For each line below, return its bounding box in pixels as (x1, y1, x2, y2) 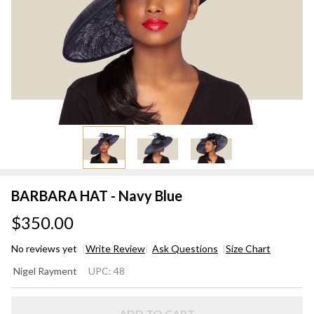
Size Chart (226, 242, 271, 254)
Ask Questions (152, 242, 218, 254)
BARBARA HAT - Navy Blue (11, 186, 182, 204)
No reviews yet (11, 242, 79, 254)
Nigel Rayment (13, 264, 77, 277)
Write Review (86, 242, 145, 254)
